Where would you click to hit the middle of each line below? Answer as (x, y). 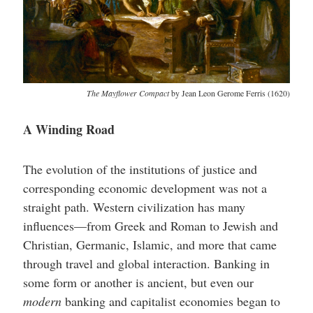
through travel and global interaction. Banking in (146, 263)
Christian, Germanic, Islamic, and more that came (150, 244)
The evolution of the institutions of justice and (140, 169)
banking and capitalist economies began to (170, 301)
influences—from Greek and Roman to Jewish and (150, 225)
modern (42, 301)
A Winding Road (68, 129)
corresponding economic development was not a (145, 188)
